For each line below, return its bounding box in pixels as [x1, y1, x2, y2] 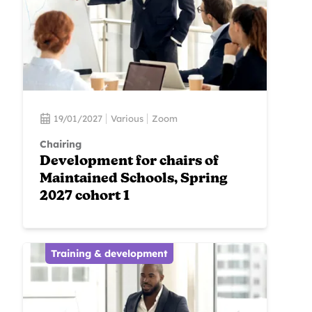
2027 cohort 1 [40, 190, 130, 204]
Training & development [51, 247, 168, 260]
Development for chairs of [40, 155, 219, 169]
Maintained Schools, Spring [40, 173, 228, 187]
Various [111, 112, 143, 124]
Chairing [40, 138, 81, 151]
